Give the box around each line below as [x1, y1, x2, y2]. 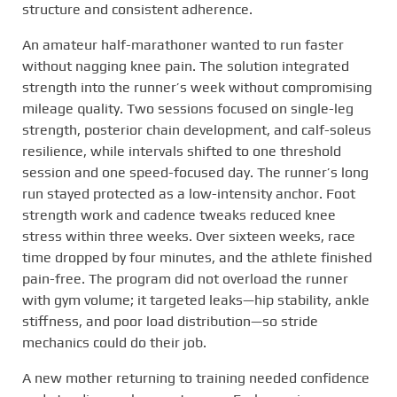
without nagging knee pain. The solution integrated [22, 57, 349, 74]
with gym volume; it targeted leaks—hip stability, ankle [22, 291, 370, 308]
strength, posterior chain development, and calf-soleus [22, 121, 371, 138]
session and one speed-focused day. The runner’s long [22, 163, 369, 181]
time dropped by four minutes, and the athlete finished [22, 248, 372, 266]
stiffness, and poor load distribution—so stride [22, 312, 318, 330]
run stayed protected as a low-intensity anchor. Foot [22, 184, 355, 202]
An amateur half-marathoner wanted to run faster [22, 35, 344, 53]
